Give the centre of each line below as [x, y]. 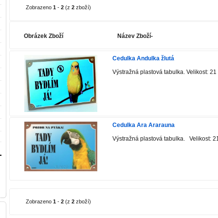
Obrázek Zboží [44, 36]
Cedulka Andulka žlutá [143, 58]
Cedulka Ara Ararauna [144, 125]
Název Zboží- [135, 36]
